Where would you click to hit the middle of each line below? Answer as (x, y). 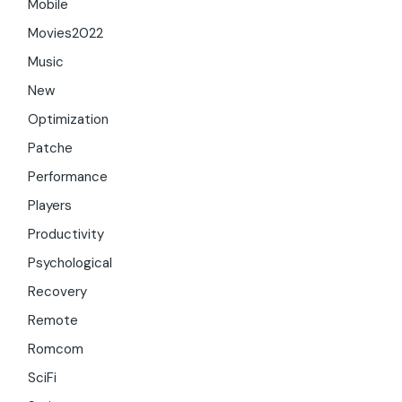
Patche (51, 149)
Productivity (66, 235)
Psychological (70, 263)
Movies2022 (66, 34)
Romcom (56, 350)
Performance (68, 177)
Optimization (69, 120)
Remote (53, 321)
